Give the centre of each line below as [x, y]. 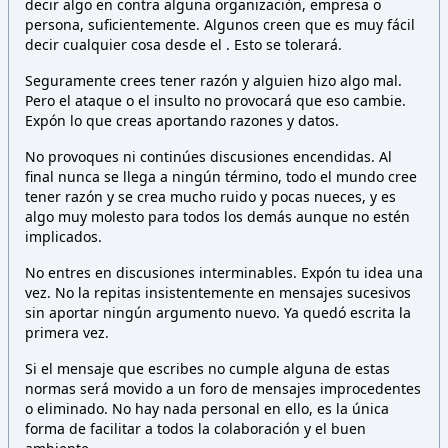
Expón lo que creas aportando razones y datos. [182, 120]
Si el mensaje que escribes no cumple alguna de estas [207, 368]
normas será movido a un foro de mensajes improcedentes [223, 388]
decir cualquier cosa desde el [125, 44]
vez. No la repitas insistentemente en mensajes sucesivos [218, 292]
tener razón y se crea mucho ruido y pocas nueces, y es [210, 196]
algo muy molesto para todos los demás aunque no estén [217, 216]
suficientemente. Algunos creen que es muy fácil [251, 24]
